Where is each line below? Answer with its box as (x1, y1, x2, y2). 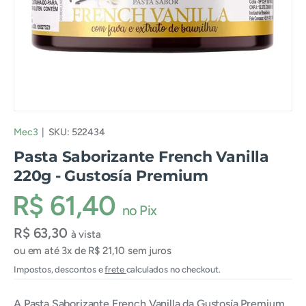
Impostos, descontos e (14, 264, 105, 275)
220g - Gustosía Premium (14, 167, 208, 185)
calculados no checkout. (126, 264, 221, 275)
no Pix (122, 202, 157, 219)
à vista (70, 228, 101, 240)
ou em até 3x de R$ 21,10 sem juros (14, 245, 171, 257)
